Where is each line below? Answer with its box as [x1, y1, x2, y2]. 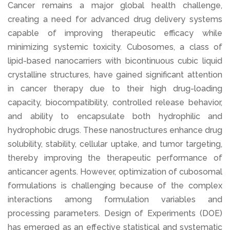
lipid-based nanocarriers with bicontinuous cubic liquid [8, 56, 222, 66]
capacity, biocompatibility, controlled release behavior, [8, 98, 222, 107]
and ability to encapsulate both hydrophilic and [8, 111, 222, 121]
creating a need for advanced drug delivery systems [8, 14, 222, 24]
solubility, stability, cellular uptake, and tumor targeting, [8, 139, 222, 149]
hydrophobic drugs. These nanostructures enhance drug [8, 125, 222, 135]
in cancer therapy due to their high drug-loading [8, 84, 222, 93]
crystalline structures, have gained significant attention [8, 70, 222, 80]
